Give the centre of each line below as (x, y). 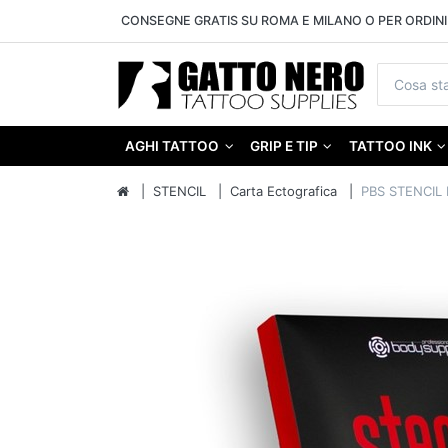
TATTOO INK (390, 146)
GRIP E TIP (283, 146)
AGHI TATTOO (172, 146)
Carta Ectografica (283, 191)
